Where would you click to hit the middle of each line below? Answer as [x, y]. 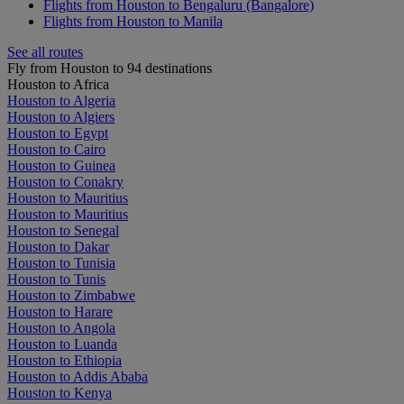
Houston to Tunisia [61, 263]
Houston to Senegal [63, 230]
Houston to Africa [58, 84]
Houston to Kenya [60, 393]
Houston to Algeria [61, 101]
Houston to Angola [61, 328]
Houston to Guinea [61, 165]
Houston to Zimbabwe [71, 295]
